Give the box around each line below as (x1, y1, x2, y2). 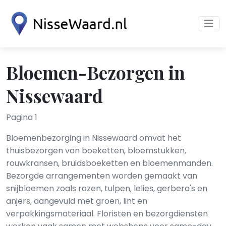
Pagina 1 (6, 111, 37, 123)
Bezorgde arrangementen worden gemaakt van (6, 170, 197, 182)
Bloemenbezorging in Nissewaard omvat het (6, 132, 181, 144)
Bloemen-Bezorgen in (6, 60, 185, 84)
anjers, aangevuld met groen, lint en (6, 195, 147, 207)
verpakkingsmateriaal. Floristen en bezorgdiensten (6, 208, 208, 219)
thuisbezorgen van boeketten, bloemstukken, (6, 145, 186, 156)
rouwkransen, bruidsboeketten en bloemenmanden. (6, 157, 213, 169)
